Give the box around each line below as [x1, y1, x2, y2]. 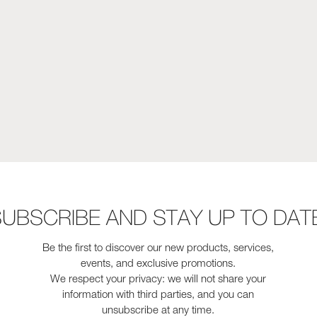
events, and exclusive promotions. [81, 259, 236, 270]
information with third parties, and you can [62, 290, 255, 301]
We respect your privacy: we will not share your [50, 275, 267, 285]
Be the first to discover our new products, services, [42, 243, 275, 254]
